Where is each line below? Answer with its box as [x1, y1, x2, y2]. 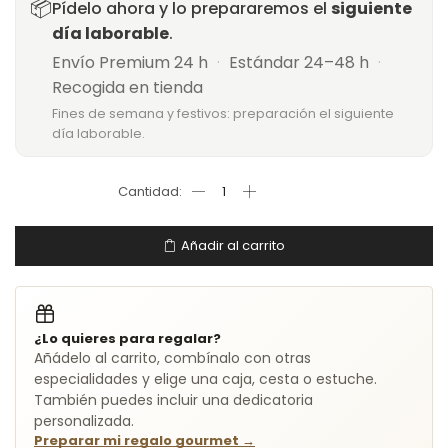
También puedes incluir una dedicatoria [34, 389, 313, 410]
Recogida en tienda [52, 75, 203, 99]
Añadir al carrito [181, 236, 285, 256]
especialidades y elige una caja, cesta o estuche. [34, 368, 377, 389]
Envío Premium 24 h [52, 50, 212, 74]
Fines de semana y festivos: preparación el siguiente [52, 104, 394, 122]
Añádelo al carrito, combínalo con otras [34, 347, 311, 368]
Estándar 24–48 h [225, 50, 373, 74]
